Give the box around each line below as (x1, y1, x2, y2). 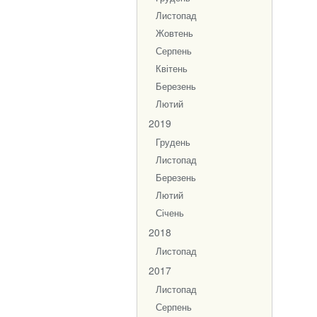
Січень (156, 207, 184, 219)
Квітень (156, 62, 188, 75)
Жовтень (156, 27, 193, 40)
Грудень (156, 136, 190, 149)
